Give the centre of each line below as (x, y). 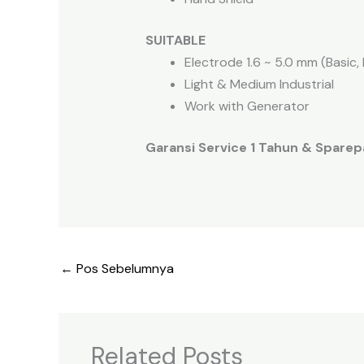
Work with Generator (247, 106)
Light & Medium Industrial (259, 84)
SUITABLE (175, 40)
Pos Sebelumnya (123, 269)
